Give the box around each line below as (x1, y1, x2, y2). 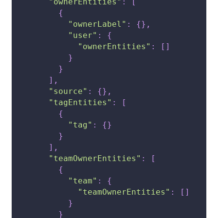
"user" (68, 31, 97, 40)
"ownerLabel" (68, 19, 127, 29)
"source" (49, 87, 88, 96)
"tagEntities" (49, 98, 112, 108)
